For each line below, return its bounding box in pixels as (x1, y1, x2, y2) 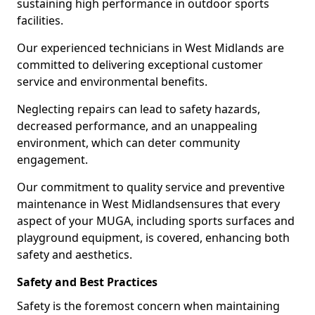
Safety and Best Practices (17, 274, 157, 290)
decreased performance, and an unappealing (17, 118, 257, 134)
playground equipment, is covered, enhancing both (17, 230, 290, 245)
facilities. (17, 13, 66, 28)
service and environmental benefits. (17, 74, 207, 89)
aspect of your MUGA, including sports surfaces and (17, 213, 295, 229)
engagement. (17, 152, 91, 167)
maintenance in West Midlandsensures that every (17, 196, 280, 212)
